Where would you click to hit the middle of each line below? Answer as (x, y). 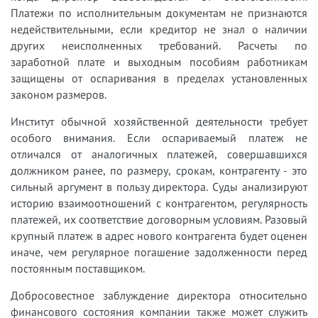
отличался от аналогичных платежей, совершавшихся (159, 154)
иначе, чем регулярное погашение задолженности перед (159, 252)
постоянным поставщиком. (78, 268)
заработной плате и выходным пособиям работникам (159, 61)
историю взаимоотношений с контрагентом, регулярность (159, 203)
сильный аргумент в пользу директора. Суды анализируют (159, 186)
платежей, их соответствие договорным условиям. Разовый (159, 219)
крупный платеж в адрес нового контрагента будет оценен (159, 235)
